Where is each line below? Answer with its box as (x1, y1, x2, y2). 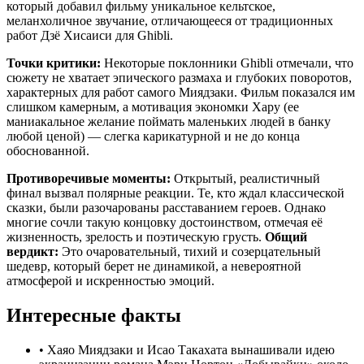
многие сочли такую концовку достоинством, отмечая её (6, 214, 323, 229)
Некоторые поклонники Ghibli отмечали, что (101, 55, 353, 70)
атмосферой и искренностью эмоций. (6, 273, 214, 288)
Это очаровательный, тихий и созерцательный (58, 244, 321, 258)
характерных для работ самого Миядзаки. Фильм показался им (6, 84, 355, 99)
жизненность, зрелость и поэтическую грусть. (6, 229, 265, 244)
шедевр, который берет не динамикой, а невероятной (6, 258, 301, 273)
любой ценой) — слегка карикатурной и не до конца (6, 128, 300, 143)
